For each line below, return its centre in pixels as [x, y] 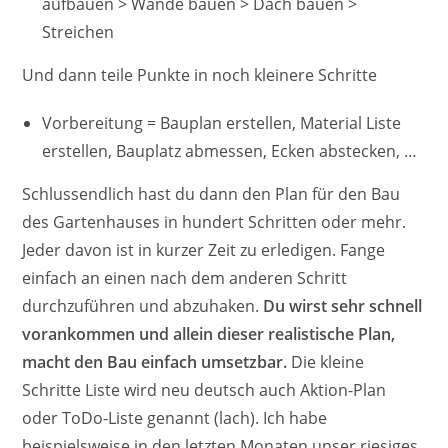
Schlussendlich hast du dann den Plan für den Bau [211, 194]
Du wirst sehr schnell [343, 306]
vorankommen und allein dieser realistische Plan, [209, 334]
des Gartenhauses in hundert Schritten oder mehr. [214, 222]
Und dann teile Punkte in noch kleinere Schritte [200, 75]
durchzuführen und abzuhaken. [143, 306]
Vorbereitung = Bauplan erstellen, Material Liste [222, 123]
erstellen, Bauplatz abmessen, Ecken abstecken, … [230, 151]
